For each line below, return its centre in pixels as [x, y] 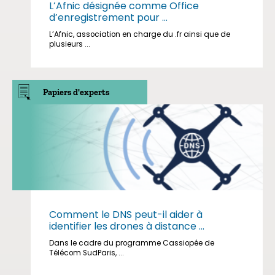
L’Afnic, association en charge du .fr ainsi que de [140, 34]
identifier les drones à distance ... [127, 226]
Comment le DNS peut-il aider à [126, 215]
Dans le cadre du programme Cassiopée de [132, 243]
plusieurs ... [70, 44]
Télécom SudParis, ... [87, 253]
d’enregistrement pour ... [108, 17]
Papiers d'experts [76, 92]
